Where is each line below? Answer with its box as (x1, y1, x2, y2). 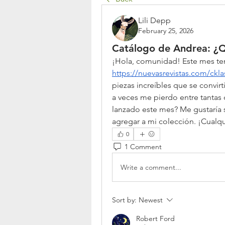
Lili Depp (138, 16, 171, 25)
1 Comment (125, 142, 162, 151)
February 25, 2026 (138, 26, 193, 35)
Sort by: (112, 195, 137, 204)
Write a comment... (121, 162, 181, 172)
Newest (139, 195, 163, 204)
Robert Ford (136, 214, 175, 223)
